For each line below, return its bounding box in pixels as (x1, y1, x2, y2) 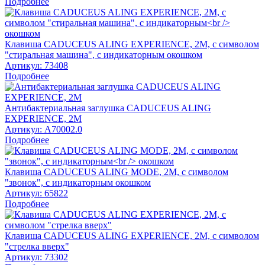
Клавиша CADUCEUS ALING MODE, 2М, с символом (5, 167, 228, 177)
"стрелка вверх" (5, 241, 69, 252)
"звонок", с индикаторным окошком (5, 177, 151, 188)
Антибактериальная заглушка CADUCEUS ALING (5, 103, 211, 114)
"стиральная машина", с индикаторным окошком (5, 50, 202, 60)
